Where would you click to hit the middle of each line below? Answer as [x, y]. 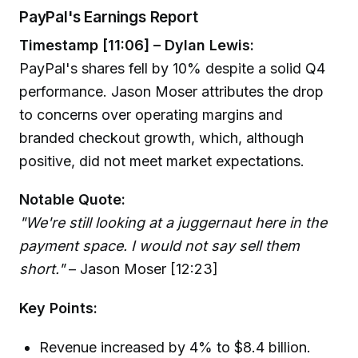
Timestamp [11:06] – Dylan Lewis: [137, 45]
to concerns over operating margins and [151, 114]
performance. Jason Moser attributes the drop [171, 91]
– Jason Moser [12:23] [141, 269]
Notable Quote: [72, 200]
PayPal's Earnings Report [109, 18]
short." [42, 269]
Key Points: [58, 308]
